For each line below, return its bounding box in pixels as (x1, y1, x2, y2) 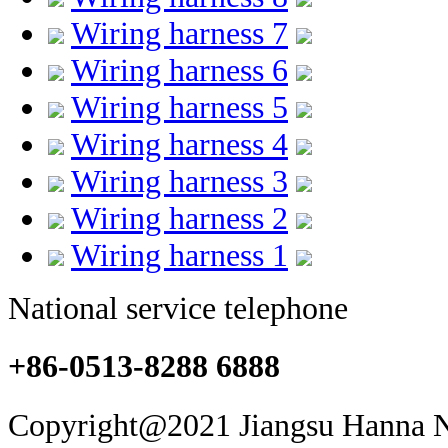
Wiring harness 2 (71, 200, 288, 236)
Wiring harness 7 (71, 15, 288, 51)
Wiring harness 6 (71, 52, 288, 88)
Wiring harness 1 (71, 237, 288, 273)
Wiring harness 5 (71, 89, 288, 125)
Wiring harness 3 (71, 163, 288, 199)
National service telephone (8, 290, 348, 326)
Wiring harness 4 (71, 126, 288, 162)
